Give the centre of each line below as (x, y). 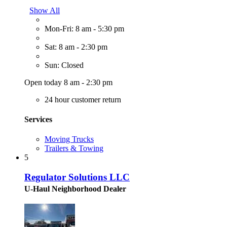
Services (38, 119)
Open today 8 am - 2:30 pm (68, 82)
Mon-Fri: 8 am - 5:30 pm (84, 28)
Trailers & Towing (74, 148)
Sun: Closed (64, 65)
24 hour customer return (83, 99)
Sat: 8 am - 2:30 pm (76, 47)
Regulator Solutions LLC (77, 177)
